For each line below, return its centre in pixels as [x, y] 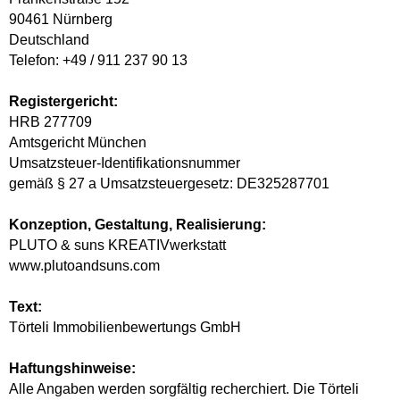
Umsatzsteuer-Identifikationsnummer [125, 162]
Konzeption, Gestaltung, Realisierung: [137, 224]
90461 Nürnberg [61, 19]
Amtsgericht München [78, 142]
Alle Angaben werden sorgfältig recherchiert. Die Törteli [184, 388]
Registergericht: [63, 101]
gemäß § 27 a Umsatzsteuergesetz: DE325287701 [169, 183]
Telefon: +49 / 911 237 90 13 [98, 60]
